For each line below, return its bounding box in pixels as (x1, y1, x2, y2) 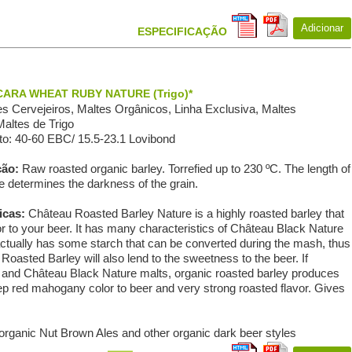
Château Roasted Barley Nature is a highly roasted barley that (27, 207, 344, 220)
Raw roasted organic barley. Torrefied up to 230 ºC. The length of (21, 162, 350, 175)
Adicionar (300, 22, 343, 34)
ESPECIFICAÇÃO (137, 25, 227, 38)
